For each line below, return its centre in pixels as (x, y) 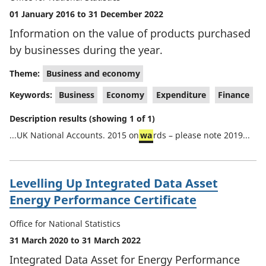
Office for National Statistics (65, 224)
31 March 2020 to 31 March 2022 (75, 240)
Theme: (25, 73)
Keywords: (31, 94)
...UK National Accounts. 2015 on (74, 135)
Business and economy (93, 73)
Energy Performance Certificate (103, 200)
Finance (234, 95)
